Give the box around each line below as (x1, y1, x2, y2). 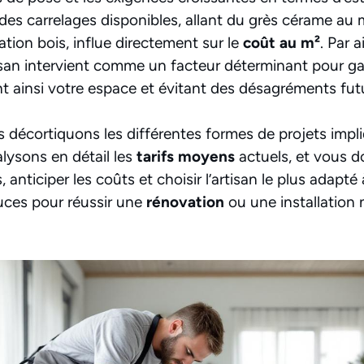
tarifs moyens (136, 147, 235, 167)
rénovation (146, 193, 224, 212)
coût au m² (243, 32, 320, 52)
